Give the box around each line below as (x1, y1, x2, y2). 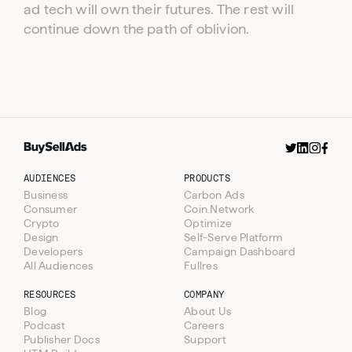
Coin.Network (184, 203, 255, 216)
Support (184, 333, 226, 346)
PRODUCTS (184, 173, 230, 185)
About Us (184, 305, 232, 318)
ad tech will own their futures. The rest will (24, 2, 295, 17)
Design (24, 231, 59, 244)
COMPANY (184, 289, 225, 301)
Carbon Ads (184, 189, 244, 202)
